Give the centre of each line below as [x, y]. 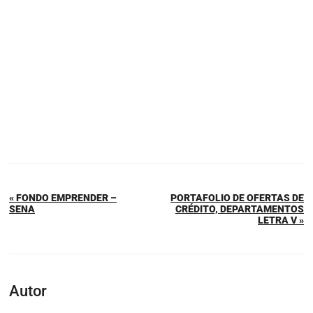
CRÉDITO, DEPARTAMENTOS [240, 209]
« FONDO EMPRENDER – [63, 197]
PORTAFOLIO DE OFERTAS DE [237, 197]
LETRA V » [281, 220]
